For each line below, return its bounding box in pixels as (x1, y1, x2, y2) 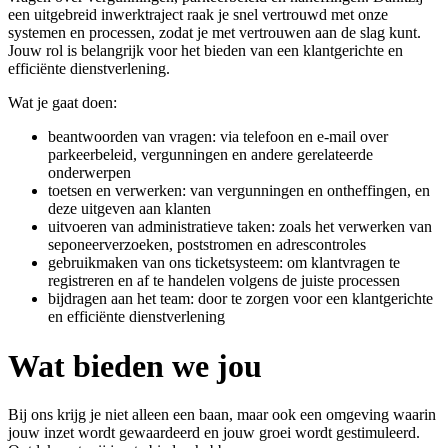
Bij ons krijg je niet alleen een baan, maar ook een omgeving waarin (8, 405, 436, 423)
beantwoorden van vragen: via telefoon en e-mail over (48, 128, 388, 146)
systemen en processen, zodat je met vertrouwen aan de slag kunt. (8, 24, 421, 42)
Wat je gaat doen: (8, 94, 117, 112)
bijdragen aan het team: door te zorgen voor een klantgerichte (48, 290, 433, 308)
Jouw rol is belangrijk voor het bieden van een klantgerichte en (8, 42, 403, 60)
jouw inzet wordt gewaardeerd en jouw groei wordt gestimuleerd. (8, 423, 420, 441)
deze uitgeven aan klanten (48, 200, 211, 218)
